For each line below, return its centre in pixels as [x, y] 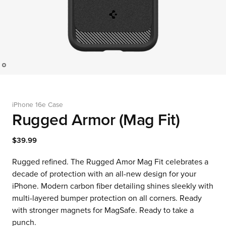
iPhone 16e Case [38, 105]
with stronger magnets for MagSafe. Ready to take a [103, 210]
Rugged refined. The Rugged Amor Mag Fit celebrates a [110, 162]
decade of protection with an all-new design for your [104, 174]
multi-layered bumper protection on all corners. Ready [107, 198]
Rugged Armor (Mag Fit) [96, 120]
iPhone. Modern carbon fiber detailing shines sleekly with [113, 186]
